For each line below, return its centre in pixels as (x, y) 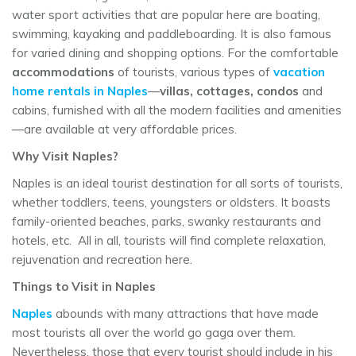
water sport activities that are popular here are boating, (166, 15)
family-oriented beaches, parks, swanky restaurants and (166, 222)
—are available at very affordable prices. (124, 130)
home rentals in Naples (80, 91)
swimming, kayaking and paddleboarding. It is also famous (172, 34)
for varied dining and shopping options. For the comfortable (175, 53)
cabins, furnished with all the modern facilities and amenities (177, 110)
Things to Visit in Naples (84, 287)
